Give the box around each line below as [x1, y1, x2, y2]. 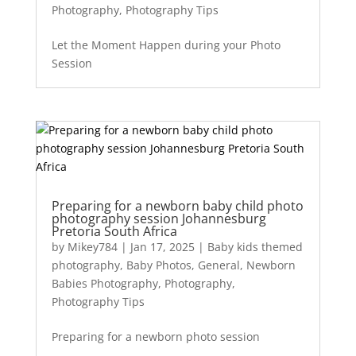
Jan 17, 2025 [130, 239, 195, 255]
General [197, 257, 240, 273]
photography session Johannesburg [51, 210, 266, 228]
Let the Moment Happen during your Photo [51, 37, 281, 52]
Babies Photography [51, 276, 158, 292]
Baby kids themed [207, 239, 303, 255]
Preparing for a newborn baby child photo [51, 197, 304, 215]
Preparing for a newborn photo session [51, 329, 260, 345]
